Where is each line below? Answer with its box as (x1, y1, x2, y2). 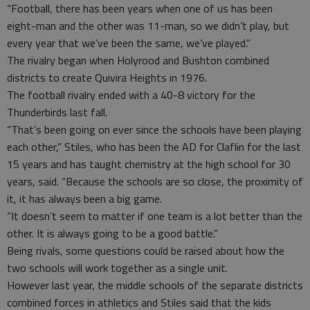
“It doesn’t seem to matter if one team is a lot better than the (7, 208, 302, 224)
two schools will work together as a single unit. (7, 259, 228, 276)
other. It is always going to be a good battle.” (7, 225, 218, 241)
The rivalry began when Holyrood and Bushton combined (7, 52, 269, 69)
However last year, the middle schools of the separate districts (7, 277, 303, 293)
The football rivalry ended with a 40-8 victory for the (7, 86, 255, 103)
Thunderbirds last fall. (7, 104, 107, 120)
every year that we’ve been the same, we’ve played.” (7, 35, 250, 51)
